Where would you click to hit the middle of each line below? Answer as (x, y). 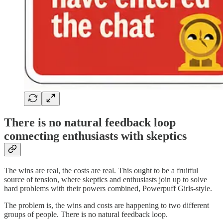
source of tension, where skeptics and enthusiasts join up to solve (106, 179)
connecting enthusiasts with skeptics (95, 136)
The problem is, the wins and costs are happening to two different (107, 205)
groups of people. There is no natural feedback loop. (86, 214)
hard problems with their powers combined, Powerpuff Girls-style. (108, 188)
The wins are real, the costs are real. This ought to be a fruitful (101, 170)
